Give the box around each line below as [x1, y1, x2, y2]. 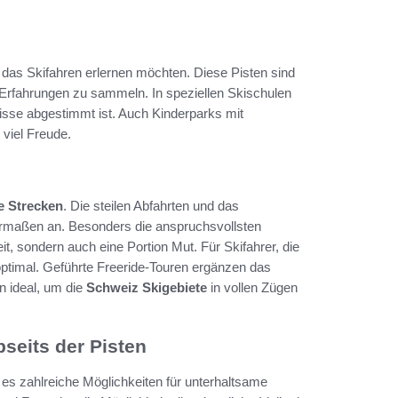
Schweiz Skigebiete [86, 279, 207, 295]
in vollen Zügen [207, 279, 298, 295]
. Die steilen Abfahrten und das [63, 197, 239, 213]
